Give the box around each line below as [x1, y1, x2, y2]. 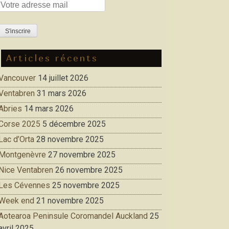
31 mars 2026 [37, 88, 86, 99]
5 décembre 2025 [42, 119, 106, 129]
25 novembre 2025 [52, 180, 120, 191]
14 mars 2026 [24, 104, 74, 114]
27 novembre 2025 [48, 150, 116, 160]
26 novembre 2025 [55, 165, 123, 175]
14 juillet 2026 [38, 73, 88, 83]
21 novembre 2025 [36, 196, 104, 206]
